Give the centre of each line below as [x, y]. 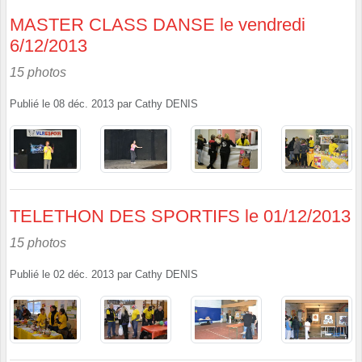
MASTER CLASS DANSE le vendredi [158, 24]
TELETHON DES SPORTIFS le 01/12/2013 [180, 216]
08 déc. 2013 [84, 104]
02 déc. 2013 [84, 274]
